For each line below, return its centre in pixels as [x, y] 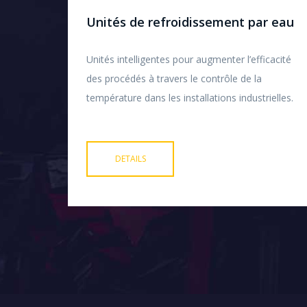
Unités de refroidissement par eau [190, 22]
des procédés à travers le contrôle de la [174, 79]
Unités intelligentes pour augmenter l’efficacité [189, 60]
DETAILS [130, 159]
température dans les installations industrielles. [190, 98]
